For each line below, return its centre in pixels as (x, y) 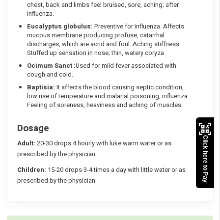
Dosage (33, 128)
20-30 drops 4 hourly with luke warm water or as (103, 143)
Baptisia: (42, 87)
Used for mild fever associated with (126, 66)
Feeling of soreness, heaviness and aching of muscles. (105, 105)
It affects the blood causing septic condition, (120, 87)
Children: (32, 170)
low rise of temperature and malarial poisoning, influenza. (108, 96)
